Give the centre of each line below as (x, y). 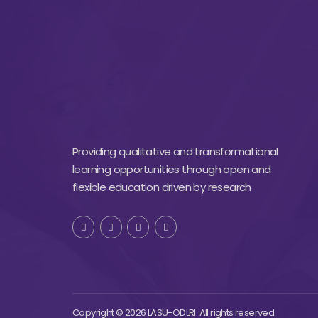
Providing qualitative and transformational (175, 152)
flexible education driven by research (162, 187)
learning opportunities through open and (172, 170)
